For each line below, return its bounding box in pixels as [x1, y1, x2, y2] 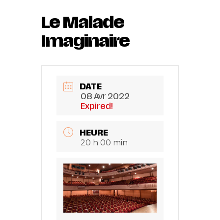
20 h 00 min [81, 138, 128, 148]
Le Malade [41, 12, 124, 33]
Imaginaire [41, 30, 130, 52]
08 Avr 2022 [81, 91, 130, 102]
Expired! [81, 101, 113, 111]
